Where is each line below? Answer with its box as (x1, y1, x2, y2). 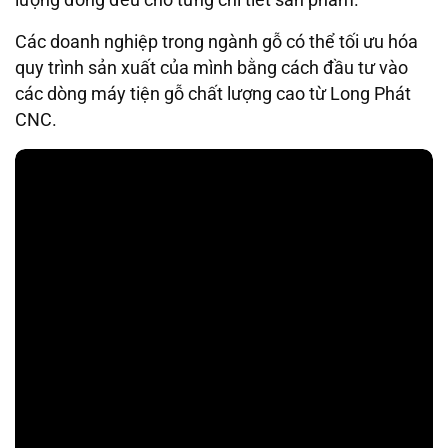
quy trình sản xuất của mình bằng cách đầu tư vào (15, 58, 408, 79)
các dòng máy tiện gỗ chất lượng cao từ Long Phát (15, 84, 411, 105)
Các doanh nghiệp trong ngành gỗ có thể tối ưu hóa (15, 32, 418, 53)
